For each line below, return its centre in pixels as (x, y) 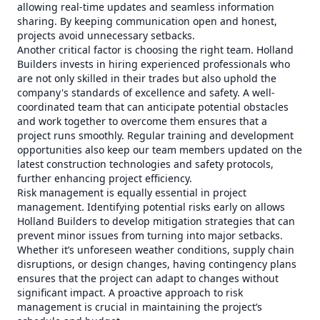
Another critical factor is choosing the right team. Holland (155, 50)
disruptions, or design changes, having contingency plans (157, 264)
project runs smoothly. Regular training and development (155, 135)
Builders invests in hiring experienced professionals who (154, 64)
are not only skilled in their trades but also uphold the (147, 78)
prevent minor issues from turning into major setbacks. (150, 235)
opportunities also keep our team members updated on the (160, 150)
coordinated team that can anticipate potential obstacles (153, 107)
